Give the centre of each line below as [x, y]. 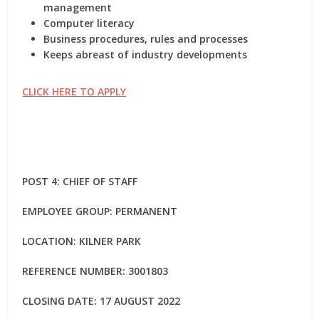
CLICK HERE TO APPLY [74, 91]
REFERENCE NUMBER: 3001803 [95, 271]
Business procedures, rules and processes [146, 39]
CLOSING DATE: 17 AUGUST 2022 [101, 301]
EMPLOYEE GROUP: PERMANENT [100, 211]
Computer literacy [89, 23]
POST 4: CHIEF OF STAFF [80, 181]
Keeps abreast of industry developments [146, 54]
